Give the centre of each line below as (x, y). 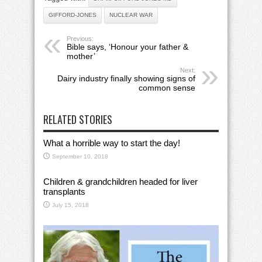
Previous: (80, 38)
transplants (68, 191)
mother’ (81, 56)
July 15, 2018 (70, 205)
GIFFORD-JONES (73, 15)
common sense (167, 87)
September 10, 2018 (80, 156)
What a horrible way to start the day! (112, 143)
